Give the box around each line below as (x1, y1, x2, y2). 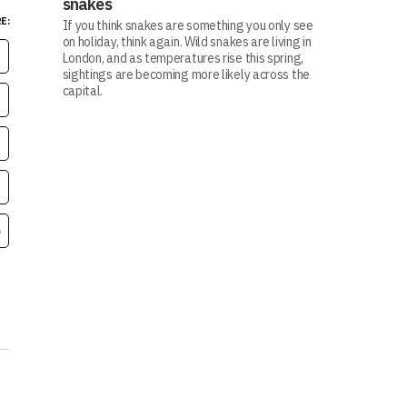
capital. (62, 83, 104, 99)
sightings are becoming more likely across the (62, 66, 310, 83)
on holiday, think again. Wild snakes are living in (62, 34, 312, 50)
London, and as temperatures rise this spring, (62, 50, 303, 66)
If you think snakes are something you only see (62, 17, 313, 34)
